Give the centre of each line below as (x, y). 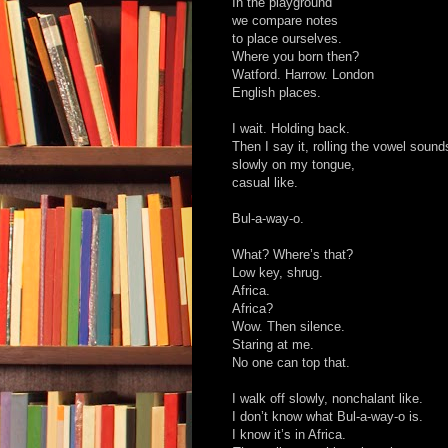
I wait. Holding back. (291, 129)
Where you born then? (295, 57)
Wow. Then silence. (288, 327)
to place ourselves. (287, 39)
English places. (276, 93)
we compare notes (285, 21)
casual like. (265, 183)
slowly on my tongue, (293, 165)
